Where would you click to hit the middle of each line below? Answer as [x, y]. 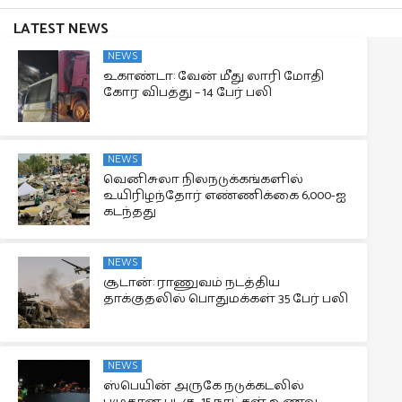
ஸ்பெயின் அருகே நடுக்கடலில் [203, 386]
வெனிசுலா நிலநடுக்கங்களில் [203, 179]
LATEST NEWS [61, 29]
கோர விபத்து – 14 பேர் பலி [187, 92]
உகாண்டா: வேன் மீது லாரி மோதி [213, 76]
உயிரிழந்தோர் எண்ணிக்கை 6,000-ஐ [224, 196]
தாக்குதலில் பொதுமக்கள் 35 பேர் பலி [225, 299]
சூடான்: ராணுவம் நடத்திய [191, 283]
